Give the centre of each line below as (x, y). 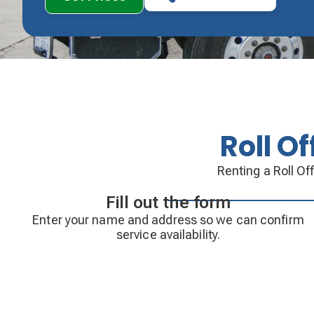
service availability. (168, 234)
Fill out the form (168, 202)
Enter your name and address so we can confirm (168, 219)
